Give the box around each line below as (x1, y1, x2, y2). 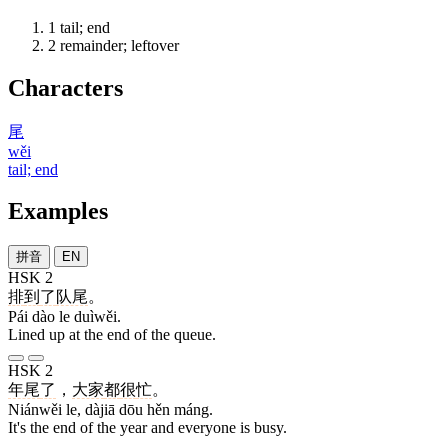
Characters (8, 74, 123, 101)
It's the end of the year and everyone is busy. (8, 419, 287, 437)
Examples (8, 198, 108, 225)
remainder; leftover (60, 36, 179, 54)
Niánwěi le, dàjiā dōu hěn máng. (8, 401, 213, 419)
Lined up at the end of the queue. (8, 326, 216, 344)
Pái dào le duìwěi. (8, 308, 121, 326)
